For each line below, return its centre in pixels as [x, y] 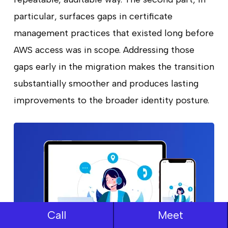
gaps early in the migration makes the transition [114, 66]
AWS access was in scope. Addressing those [104, 50]
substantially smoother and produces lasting [106, 83]
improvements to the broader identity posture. [111, 100]
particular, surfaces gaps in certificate [93, 16]
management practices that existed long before [113, 33]
